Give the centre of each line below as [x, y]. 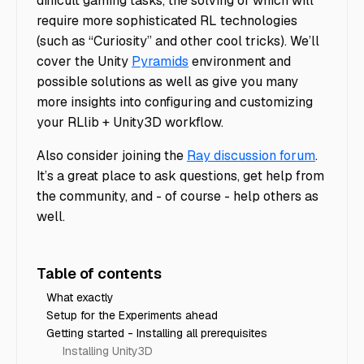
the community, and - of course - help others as [178, 196]
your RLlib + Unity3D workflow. [130, 122]
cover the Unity [84, 61]
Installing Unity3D [108, 351]
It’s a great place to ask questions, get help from [180, 175]
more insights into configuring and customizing [175, 102]
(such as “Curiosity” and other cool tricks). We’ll [178, 41]
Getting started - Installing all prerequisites [157, 333]
